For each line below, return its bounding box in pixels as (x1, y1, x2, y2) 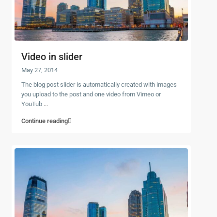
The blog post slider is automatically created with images (21, 80, 177, 88)
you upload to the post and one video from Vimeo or (21, 90, 161, 98)
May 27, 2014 (21, 66, 58, 74)
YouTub (21, 100, 44, 108)
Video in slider (21, 50, 82, 62)
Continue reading (21, 117, 68, 124)
